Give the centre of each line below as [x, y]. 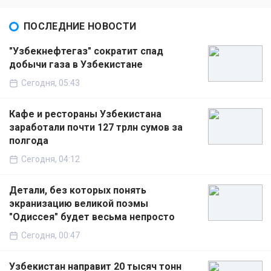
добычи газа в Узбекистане [76, 65]
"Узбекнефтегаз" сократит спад [86, 51]
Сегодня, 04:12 [51, 159]
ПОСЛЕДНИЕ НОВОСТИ [80, 27]
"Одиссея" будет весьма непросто [92, 217]
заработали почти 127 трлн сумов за [96, 128]
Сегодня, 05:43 [51, 83]
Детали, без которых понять [78, 191]
